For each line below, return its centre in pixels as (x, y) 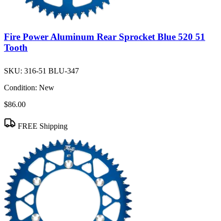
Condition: (20, 87)
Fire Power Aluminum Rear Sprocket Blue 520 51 (105, 37)
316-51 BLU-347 (52, 71)
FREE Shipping (42, 126)
